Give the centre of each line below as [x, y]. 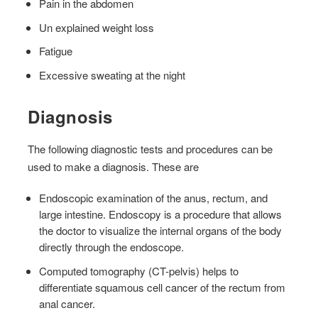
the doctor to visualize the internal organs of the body [161, 231]
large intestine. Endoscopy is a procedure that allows [161, 214]
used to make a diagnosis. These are [114, 167]
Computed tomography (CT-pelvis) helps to [139, 270]
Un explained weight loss [97, 27]
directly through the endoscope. [112, 247]
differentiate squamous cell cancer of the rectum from [163, 287]
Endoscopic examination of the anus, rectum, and [154, 198]
